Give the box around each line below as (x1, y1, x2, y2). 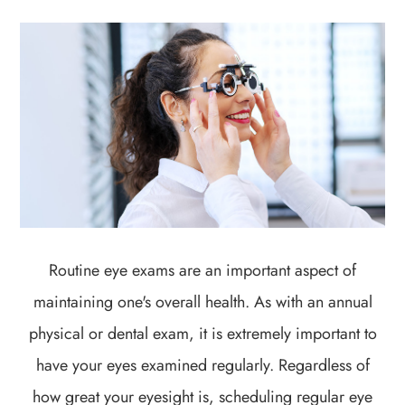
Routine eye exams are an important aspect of (49, 258, 356, 282)
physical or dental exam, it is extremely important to (28, 321, 377, 345)
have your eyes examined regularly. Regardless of (35, 353, 370, 377)
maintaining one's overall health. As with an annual (33, 289, 372, 314)
